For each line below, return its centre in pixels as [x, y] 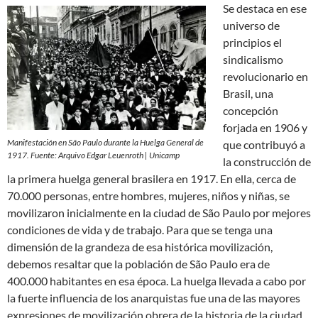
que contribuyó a [264, 144]
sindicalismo [253, 59]
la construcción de [267, 161]
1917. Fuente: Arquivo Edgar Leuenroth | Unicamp [93, 155]
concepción [251, 110]
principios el [252, 42]
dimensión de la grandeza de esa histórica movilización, [140, 246]
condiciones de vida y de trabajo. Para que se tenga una [140, 229]
